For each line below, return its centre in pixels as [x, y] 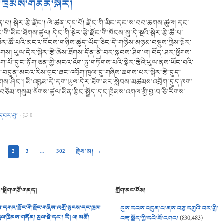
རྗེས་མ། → [89, 152]
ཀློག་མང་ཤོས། [130, 191]
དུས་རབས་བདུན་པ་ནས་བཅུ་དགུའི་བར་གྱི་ [169, 208]
